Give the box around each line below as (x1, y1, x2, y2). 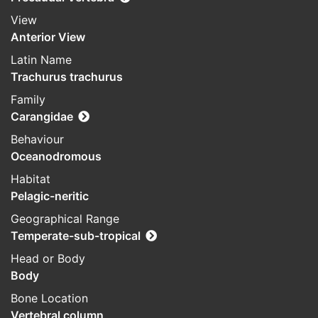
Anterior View (11, 30, 85, 45)
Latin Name (11, 53, 72, 67)
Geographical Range (11, 212, 119, 226)
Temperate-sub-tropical (11, 229, 141, 243)
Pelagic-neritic (11, 189, 89, 204)
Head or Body (11, 251, 85, 266)
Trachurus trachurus (11, 70, 123, 84)
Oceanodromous (11, 149, 102, 164)
